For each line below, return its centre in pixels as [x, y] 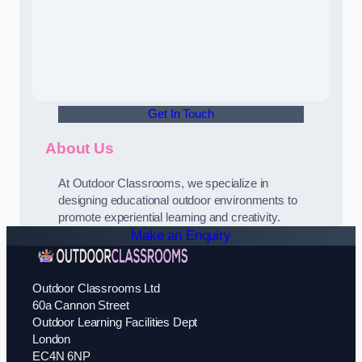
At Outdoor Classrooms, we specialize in [164, 183]
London [52, 340]
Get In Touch [181, 114]
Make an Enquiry [181, 235]
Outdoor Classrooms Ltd [96, 289]
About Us [80, 149]
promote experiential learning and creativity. [169, 217]
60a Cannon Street [81, 306]
